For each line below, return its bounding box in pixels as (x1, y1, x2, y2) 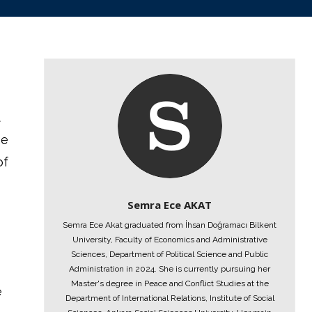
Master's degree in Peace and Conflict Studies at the (70, 279, 269, 288)
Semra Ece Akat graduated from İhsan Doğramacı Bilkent (63, 220, 277, 230)
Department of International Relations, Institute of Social (65, 293, 274, 303)
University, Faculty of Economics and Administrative (72, 235, 267, 244)
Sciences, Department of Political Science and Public (71, 249, 269, 259)
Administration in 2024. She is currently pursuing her (69, 264, 271, 274)
